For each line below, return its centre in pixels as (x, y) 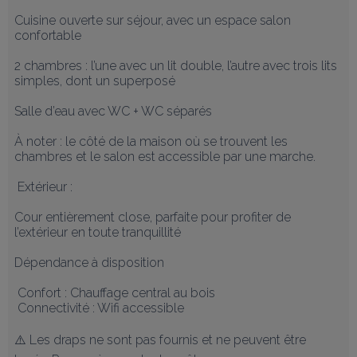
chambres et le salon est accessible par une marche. (165, 157)
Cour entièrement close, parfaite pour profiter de (153, 217)
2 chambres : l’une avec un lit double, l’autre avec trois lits (176, 66)
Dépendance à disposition (89, 263)
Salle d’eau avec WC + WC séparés (113, 111)
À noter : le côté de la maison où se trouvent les (151, 141)
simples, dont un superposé (95, 81)
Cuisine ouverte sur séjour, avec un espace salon (153, 20)
